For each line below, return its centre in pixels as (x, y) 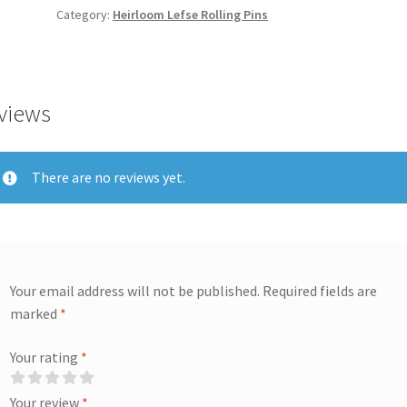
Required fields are (319, 290)
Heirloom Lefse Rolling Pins (191, 14)
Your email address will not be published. (135, 290)
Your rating (46, 357)
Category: (85, 14)
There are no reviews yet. (109, 178)
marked (35, 313)
